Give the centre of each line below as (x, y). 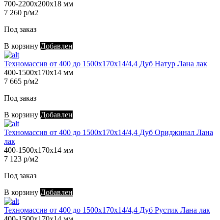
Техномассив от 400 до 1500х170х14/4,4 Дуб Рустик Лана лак (107, 210)
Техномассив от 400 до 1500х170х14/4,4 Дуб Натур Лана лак (106, 64)
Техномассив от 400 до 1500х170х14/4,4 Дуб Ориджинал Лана (109, 133)
